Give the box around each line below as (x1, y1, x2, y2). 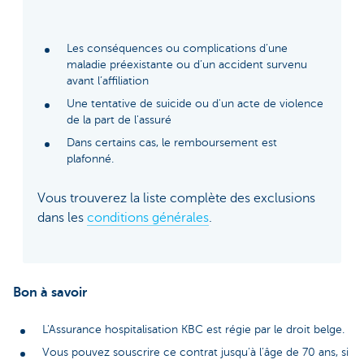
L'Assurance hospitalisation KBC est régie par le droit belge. (42, 323, 344, 336)
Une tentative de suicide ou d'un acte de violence (67, 97, 323, 110)
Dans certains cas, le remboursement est (67, 136, 277, 149)
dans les (37, 210, 87, 226)
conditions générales (87, 210, 209, 226)
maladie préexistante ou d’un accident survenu (67, 58, 307, 71)
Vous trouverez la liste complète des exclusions (37, 191, 315, 206)
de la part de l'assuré (67, 113, 171, 126)
